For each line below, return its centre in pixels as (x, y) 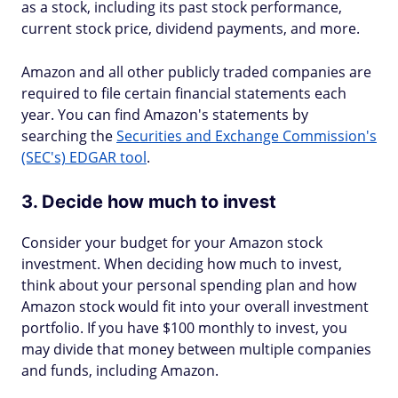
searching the (69, 136)
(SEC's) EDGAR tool (84, 157)
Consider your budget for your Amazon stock (172, 243)
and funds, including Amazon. (120, 370)
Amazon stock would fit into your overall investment (195, 306)
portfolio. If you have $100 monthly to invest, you (184, 328)
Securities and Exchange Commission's (247, 136)
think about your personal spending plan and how (189, 285)
